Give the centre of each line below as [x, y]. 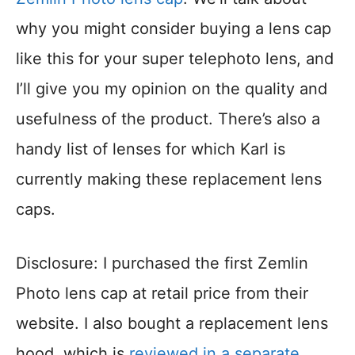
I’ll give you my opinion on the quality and [172, 89]
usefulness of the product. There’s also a [168, 119]
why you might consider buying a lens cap [174, 29]
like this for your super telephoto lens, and [175, 59]
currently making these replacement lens [169, 179]
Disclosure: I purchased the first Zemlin [162, 263]
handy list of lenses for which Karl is [151, 149]
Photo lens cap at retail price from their [162, 294]
